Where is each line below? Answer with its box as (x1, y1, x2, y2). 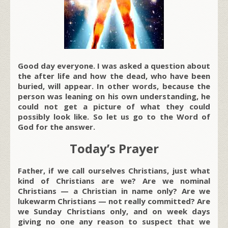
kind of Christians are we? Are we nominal (18, 175, 210, 186)
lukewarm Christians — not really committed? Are (18, 195, 210, 206)
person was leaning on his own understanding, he (18, 91, 210, 101)
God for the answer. (18, 121, 95, 132)
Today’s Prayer (69, 139, 159, 157)
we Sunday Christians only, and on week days (18, 206, 210, 216)
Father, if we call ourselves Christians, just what (18, 165, 210, 176)
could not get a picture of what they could (18, 101, 210, 111)
